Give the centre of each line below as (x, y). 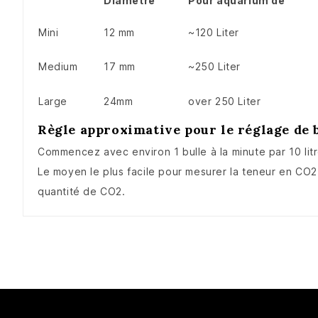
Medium (58, 67)
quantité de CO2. (82, 192)
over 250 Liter (225, 102)
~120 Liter (214, 33)
